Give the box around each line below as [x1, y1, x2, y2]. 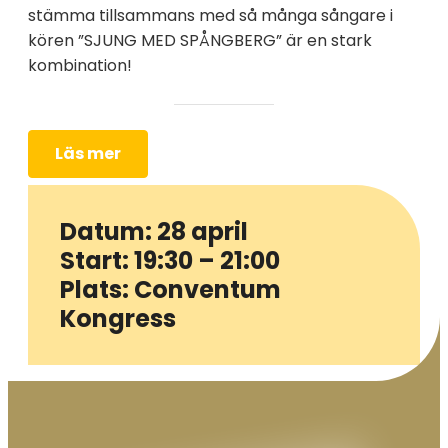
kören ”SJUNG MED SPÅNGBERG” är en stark [28, 28, 372, 52]
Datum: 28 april [60, 214, 248, 248]
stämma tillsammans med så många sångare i [28, 3, 393, 27]
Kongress [60, 301, 176, 335]
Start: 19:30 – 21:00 [60, 243, 280, 277]
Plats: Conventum [60, 272, 281, 306]
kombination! [28, 53, 132, 77]
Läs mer [55, 141, 121, 165]
